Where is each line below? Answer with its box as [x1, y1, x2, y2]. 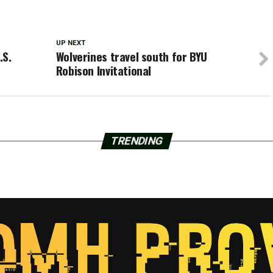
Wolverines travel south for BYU [55, 48, 207, 66]
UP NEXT [55, 39, 85, 48]
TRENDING [108, 135, 165, 147]
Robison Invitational [55, 62, 152, 80]
